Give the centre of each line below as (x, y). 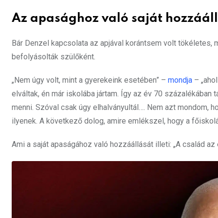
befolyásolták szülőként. (54, 57)
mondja (180, 80)
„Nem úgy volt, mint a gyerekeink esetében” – (90, 80)
